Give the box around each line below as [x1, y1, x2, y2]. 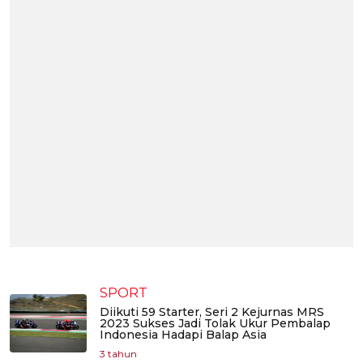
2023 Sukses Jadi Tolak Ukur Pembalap [100, 316, 331, 331]
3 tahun [100, 348, 137, 361]
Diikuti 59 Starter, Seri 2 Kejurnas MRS [100, 305, 324, 320]
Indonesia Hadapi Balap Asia [100, 327, 267, 343]
